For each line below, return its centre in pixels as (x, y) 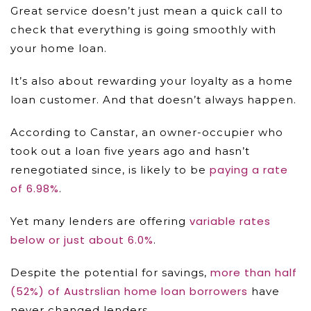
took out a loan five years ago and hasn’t (130, 151)
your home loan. (59, 48)
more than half (254, 272)
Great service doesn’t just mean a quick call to (147, 11)
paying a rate (249, 170)
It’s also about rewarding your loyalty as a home (152, 81)
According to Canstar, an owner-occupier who (147, 132)
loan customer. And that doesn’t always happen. (153, 100)
